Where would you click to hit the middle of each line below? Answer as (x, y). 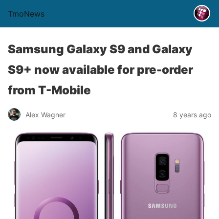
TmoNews (26, 14)
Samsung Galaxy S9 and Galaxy (100, 49)
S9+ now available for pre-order (100, 70)
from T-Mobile (49, 90)
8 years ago (192, 114)
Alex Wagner (45, 114)
